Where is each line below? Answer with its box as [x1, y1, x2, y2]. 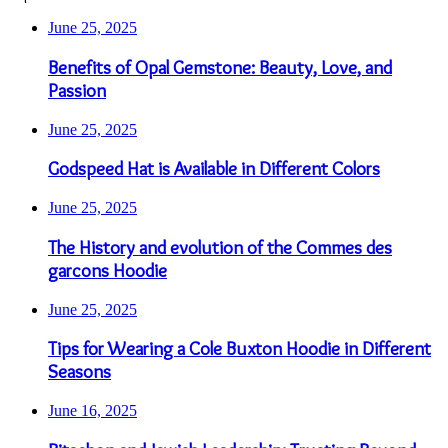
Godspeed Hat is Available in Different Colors [48, 157, 380, 181]
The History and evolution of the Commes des [48, 235, 392, 259]
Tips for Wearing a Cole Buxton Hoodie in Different [48, 337, 431, 361]
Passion [48, 78, 106, 102]
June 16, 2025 [48, 402, 137, 419]
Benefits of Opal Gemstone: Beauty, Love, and [48, 55, 392, 79]
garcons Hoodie [48, 258, 167, 282]
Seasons [48, 360, 111, 384]
